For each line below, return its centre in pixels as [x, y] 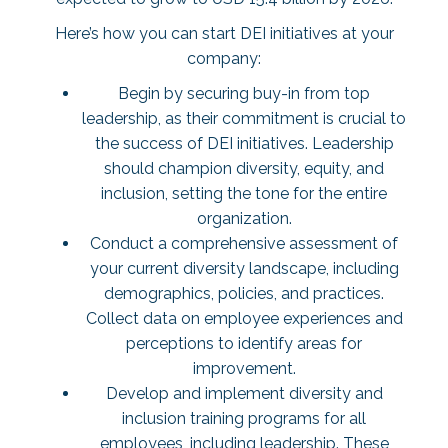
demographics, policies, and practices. [244, 293]
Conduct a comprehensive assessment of [244, 243]
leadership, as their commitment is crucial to [244, 118]
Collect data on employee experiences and [244, 318]
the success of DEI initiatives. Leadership [244, 143]
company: [224, 58]
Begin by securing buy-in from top [244, 93]
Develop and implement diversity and [244, 393]
